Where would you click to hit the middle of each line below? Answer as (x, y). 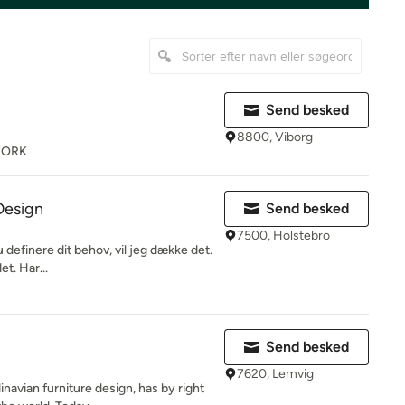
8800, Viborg (275, 137)
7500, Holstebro (283, 235)
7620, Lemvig (275, 374)
